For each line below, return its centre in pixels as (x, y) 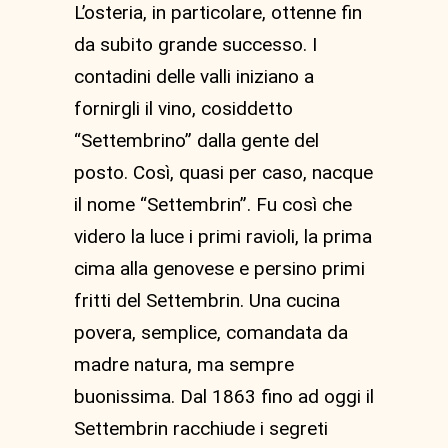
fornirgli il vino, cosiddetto (183, 108)
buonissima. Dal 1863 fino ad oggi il (224, 396)
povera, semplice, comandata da (211, 332)
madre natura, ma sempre (184, 364)
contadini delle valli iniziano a (194, 76)
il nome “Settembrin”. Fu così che (213, 204)
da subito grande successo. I (195, 44)
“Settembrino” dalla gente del (196, 140)
